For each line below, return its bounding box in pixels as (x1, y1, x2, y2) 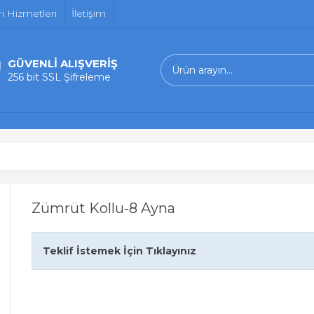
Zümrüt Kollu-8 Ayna (32, 200, 175, 217)
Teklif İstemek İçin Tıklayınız (43, 245, 196, 257)
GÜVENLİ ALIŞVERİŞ (8, 57, 118, 70)
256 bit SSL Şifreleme (8, 71, 111, 83)
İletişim (71, 7, 106, 20)
